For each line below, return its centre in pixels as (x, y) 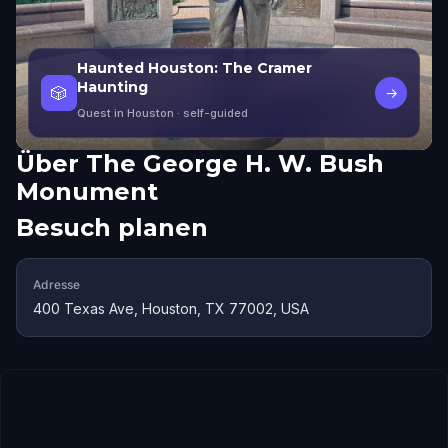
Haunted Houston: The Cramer (194, 68)
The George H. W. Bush (235, 163)
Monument (87, 191)
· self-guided (211, 113)
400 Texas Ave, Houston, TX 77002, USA (171, 308)
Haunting (112, 87)
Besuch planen (112, 227)
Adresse (56, 284)
